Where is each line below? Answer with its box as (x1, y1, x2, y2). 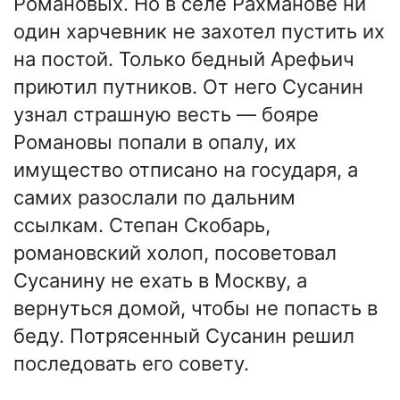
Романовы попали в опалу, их (13, 130, 296, 154)
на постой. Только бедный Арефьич (13, 47, 354, 71)
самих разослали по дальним (13, 186, 296, 210)
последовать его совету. (13, 352, 249, 376)
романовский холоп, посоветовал (13, 241, 337, 265)
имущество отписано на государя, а (13, 158, 358, 182)
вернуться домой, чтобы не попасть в (13, 296, 378, 321)
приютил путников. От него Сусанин (13, 75, 363, 99)
